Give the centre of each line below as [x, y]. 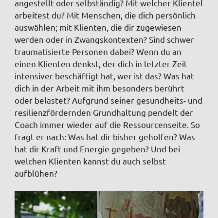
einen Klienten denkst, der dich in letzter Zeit [101, 63]
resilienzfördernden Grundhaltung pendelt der [104, 112]
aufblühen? [36, 173]
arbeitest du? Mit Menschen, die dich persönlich [105, 15]
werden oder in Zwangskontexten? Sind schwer [104, 39]
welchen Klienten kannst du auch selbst [90, 161]
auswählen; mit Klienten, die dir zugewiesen [98, 27]
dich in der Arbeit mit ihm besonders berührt [100, 88]
